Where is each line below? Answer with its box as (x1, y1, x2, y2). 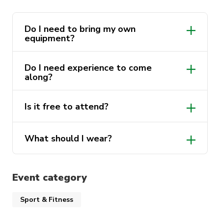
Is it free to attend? (25, 101, 109, 113)
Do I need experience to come (25, 62, 152, 74)
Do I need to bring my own (25, 23, 136, 35)
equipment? (25, 32, 75, 45)
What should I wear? (25, 133, 112, 145)
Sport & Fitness (20, 194, 73, 204)
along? (25, 71, 53, 83)
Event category (12, 171, 87, 185)
